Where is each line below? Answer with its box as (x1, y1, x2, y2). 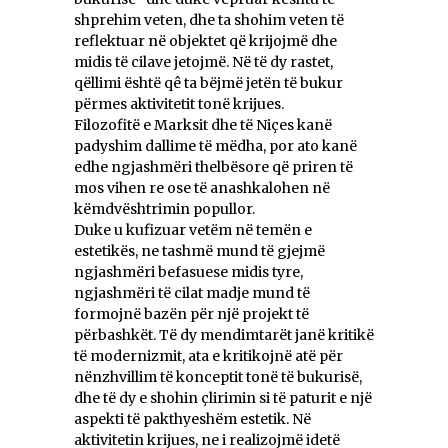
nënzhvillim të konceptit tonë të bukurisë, (74, 368, 362, 387)
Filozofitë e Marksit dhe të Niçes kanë (74, 116, 332, 135)
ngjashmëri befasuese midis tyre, (74, 263, 303, 282)
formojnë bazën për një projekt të (74, 305, 309, 324)
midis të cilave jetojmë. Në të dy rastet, (74, 53, 333, 72)
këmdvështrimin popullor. (74, 200, 255, 219)
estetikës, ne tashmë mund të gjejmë (74, 242, 325, 261)
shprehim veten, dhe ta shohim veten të (74, 11, 344, 30)
